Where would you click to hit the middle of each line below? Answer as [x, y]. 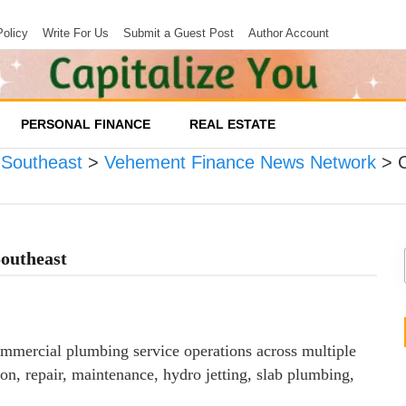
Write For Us [76, 33]
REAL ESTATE [232, 124]
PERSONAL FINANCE [86, 124]
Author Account [289, 33]
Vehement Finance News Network [240, 162]
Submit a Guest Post [179, 33]
